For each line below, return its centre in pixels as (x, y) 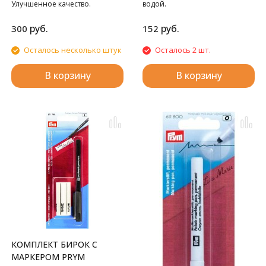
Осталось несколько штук (73, 50)
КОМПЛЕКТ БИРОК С (54, 245)
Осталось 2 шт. (183, 50)
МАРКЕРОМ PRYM (48, 257)
